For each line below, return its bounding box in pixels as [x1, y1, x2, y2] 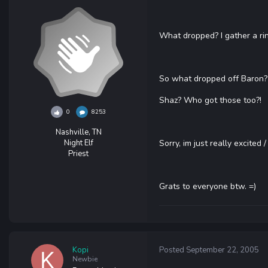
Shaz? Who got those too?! [159, 95, 261, 106]
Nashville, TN [55, 127, 102, 138]
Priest [68, 148, 89, 159]
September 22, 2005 [186, 245, 259, 255]
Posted [159, 245, 186, 255]
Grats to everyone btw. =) [159, 181, 256, 192]
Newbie [72, 254, 98, 264]
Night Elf [63, 138, 93, 148]
